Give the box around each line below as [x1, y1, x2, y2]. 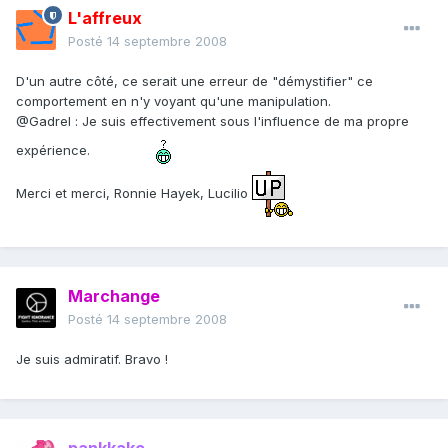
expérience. [16, 141, 94, 158]
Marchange [68, 286, 160, 307]
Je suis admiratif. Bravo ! [16, 351, 168, 368]
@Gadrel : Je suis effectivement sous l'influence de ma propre [16, 113, 409, 130]
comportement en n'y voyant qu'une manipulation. [16, 93, 331, 110]
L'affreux [68, 8, 142, 29]
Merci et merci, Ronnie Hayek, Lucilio [16, 184, 252, 201]
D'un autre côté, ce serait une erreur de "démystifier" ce [16, 73, 373, 90]
